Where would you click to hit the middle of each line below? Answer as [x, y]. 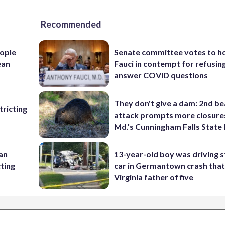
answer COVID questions [161, 75]
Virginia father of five [154, 177]
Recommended [71, 24]
